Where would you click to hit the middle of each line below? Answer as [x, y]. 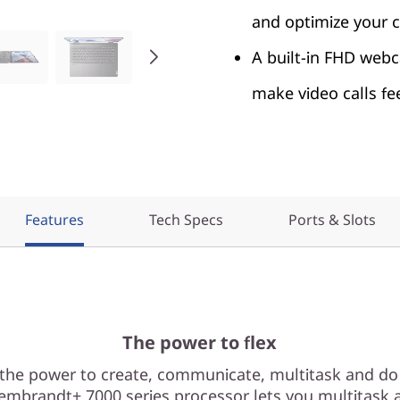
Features [54, 220]
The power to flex [200, 342]
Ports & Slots [332, 220]
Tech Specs [186, 220]
